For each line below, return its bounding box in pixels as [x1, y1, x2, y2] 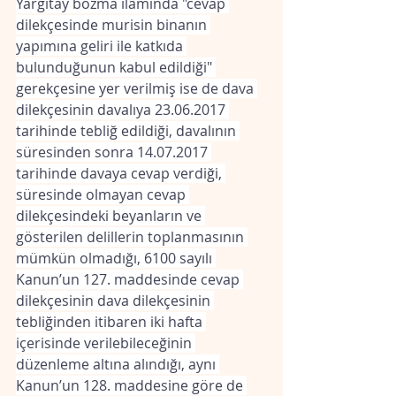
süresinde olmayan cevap [16, 185, 189, 204]
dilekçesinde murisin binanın [16, 15, 210, 34]
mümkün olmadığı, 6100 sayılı [16, 248, 216, 268]
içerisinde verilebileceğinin [16, 333, 195, 353]
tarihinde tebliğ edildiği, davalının [16, 121, 240, 141]
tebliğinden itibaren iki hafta [16, 312, 206, 331]
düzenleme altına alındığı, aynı [16, 354, 219, 374]
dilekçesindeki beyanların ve [16, 206, 205, 225]
